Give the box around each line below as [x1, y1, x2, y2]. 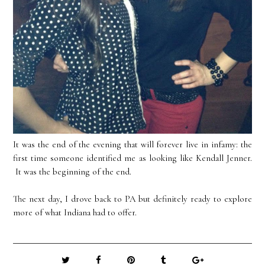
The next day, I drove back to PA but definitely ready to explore [13, 193, 252, 204]
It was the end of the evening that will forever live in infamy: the [13, 138, 252, 150]
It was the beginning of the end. [13, 166, 132, 177]
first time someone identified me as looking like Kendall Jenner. [13, 152, 252, 163]
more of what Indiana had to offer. [13, 206, 137, 218]
